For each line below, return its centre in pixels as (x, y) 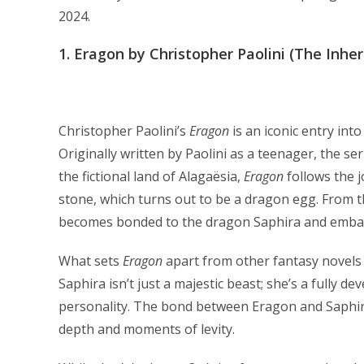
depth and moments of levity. (147, 329)
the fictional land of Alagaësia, (151, 176)
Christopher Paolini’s (124, 131)
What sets (91, 261)
